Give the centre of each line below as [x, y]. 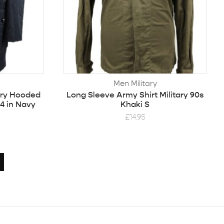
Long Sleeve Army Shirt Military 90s [135, 95]
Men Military [135, 83]
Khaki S [135, 104]
